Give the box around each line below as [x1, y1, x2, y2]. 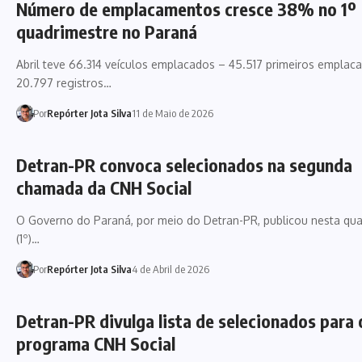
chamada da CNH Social [16, 175, 192, 199]
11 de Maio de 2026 [131, 106, 213, 120]
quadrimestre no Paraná [16, 19, 197, 43]
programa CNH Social [16, 331, 175, 355]
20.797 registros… [16, 75, 112, 90]
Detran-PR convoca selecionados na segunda [16, 153, 352, 176]
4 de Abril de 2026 [131, 262, 209, 276]
